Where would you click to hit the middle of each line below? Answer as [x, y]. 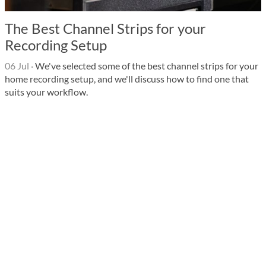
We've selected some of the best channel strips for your [146, 66]
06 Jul [17, 66]
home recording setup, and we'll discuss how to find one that [127, 79]
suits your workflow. [46, 92]
